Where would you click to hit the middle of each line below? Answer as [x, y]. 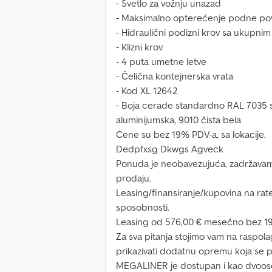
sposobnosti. [143, 207]
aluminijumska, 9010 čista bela [178, 120]
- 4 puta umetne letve [161, 62]
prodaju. [134, 178]
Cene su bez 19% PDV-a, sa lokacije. [191, 134]
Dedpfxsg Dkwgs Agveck [170, 149]
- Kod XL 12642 [147, 91]
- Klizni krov [139, 47]
